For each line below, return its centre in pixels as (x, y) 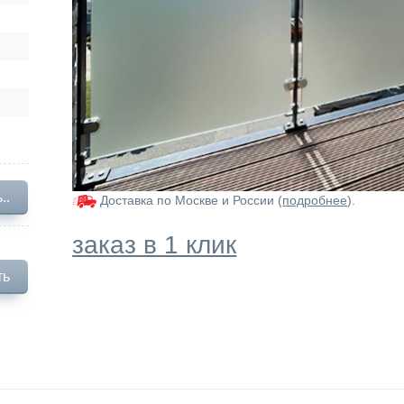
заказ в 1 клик (155, 245)
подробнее (315, 200)
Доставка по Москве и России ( (190, 200)
